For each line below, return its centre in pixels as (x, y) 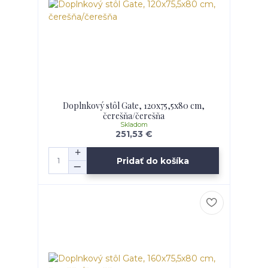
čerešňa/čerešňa (134, 116)
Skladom (134, 125)
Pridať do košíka (153, 161)
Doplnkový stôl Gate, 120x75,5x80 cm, (134, 106)
